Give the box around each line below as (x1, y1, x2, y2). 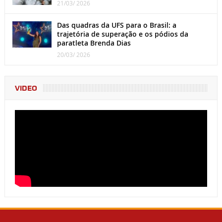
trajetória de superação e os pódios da (56, 29, 188, 39)
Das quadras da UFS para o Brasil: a (56, 20, 176, 30)
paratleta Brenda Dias (56, 38, 131, 48)
